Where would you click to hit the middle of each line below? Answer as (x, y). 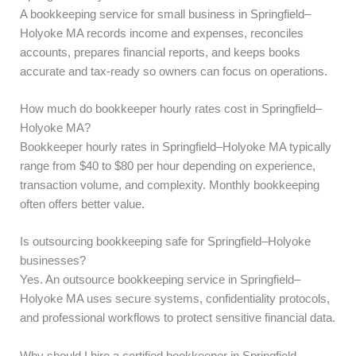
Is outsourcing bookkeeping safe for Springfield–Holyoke (165, 242)
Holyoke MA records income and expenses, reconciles (162, 33)
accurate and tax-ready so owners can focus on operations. (174, 71)
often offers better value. (82, 205)
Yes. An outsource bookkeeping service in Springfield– (160, 280)
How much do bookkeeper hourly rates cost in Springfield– (171, 109)
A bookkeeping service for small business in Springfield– (165, 14)
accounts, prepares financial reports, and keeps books (160, 52)
